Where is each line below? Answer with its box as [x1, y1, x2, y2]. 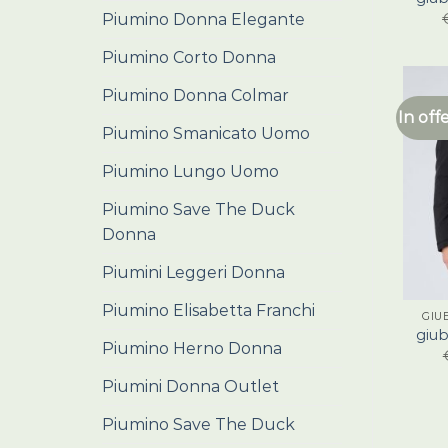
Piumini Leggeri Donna [102, 263, 285, 282]
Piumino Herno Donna [102, 339, 282, 358]
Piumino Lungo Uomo [102, 162, 279, 181]
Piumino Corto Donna [102, 48, 276, 67]
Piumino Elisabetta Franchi [102, 301, 315, 320]
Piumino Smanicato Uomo [102, 124, 310, 143]
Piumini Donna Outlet [102, 377, 279, 396]
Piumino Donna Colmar [102, 86, 289, 105]
